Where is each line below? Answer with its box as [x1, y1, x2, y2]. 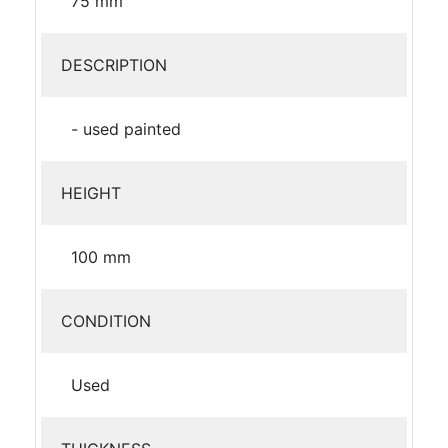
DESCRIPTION [61, 54, 167, 75]
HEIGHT [61, 182, 121, 203]
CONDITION [61, 310, 151, 331]
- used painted [71, 118, 181, 139]
